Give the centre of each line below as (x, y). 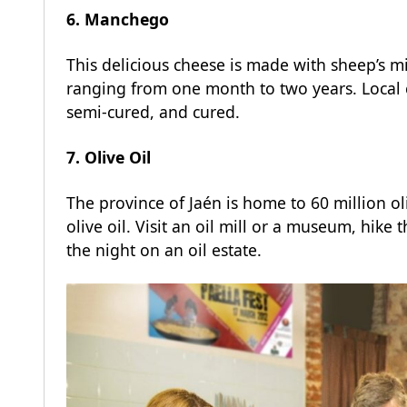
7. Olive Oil (109, 157)
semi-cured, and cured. (153, 111)
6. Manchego (118, 19)
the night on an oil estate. (164, 249)
